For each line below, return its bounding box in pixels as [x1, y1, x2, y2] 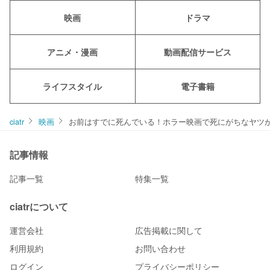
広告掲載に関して [135, 224, 202, 236]
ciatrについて [10, 199, 68, 213]
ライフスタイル [43, 80, 102, 92]
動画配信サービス [163, 45, 231, 58]
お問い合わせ [135, 242, 186, 254]
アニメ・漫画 [47, 45, 98, 58]
